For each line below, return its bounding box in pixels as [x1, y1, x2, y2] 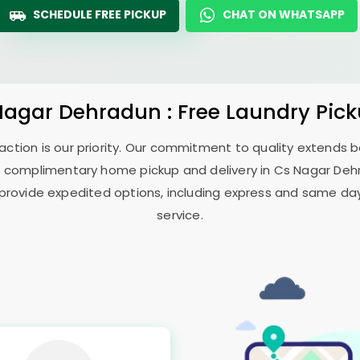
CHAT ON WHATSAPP [223, 6, 345, 22]
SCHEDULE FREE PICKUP [33, 6, 166, 22]
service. [157, 207, 203, 223]
